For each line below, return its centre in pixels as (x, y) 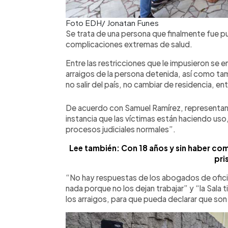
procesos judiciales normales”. (121, 129)
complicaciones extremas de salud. (129, 44)
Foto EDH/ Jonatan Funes (112, 22)
